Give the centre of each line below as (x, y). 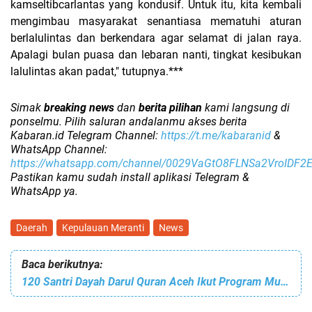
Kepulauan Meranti (103, 228)
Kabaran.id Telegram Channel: (86, 136)
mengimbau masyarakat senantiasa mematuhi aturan (156, 22)
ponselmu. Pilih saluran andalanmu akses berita (129, 122)
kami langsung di (246, 108)
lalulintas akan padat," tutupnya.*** (97, 72)
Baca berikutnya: (62, 265)
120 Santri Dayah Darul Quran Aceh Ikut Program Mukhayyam (285, 282)
